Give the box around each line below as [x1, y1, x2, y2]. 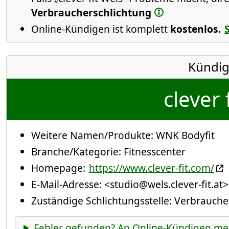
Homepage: [31, 161, 88, 175]
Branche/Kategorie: [31, 144, 124, 158]
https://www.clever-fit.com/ [89, 161, 214, 175]
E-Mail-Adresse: [31, 177, 104, 191]
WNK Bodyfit [156, 128, 215, 142]
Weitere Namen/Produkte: [31, 128, 156, 142]
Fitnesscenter [124, 144, 186, 158]
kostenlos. [170, 21, 221, 36]
